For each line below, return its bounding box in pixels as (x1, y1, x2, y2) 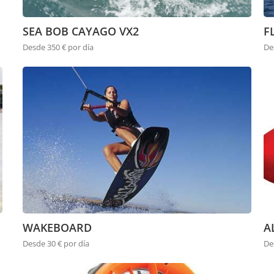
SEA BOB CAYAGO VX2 (23, 24, 139, 39)
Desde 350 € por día (23, 42, 94, 53)
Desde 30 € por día (23, 238, 90, 250)
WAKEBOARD (23, 220, 92, 235)
